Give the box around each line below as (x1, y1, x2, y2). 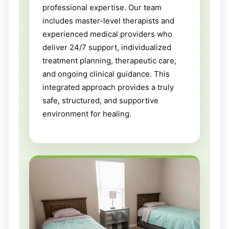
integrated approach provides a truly (42, 82, 174, 92)
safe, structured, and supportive (42, 95, 158, 105)
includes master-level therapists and (42, 15, 174, 26)
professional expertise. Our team (42, 2, 162, 12)
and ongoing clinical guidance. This (42, 68, 170, 79)
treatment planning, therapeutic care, (42, 55, 176, 65)
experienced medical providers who (42, 29, 172, 39)
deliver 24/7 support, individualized (42, 42, 171, 52)
